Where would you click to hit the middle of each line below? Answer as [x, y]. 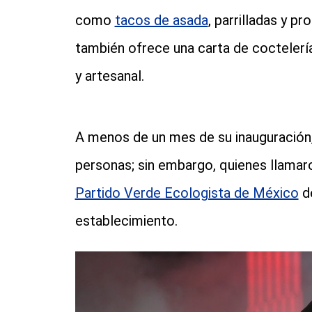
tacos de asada [161, 21]
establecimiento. [126, 221]
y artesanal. [109, 76]
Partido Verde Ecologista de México [187, 193]
